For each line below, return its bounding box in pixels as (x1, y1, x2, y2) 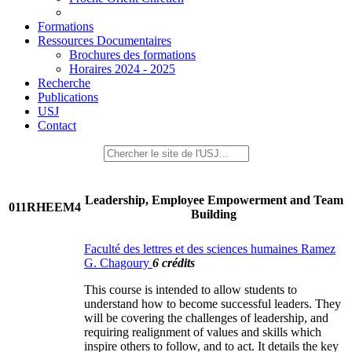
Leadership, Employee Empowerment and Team (84, 193, 343, 207)
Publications (38, 90, 98, 104)
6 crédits (152, 256, 195, 269)
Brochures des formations (69, 48, 196, 61)
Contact (38, 119, 76, 132)
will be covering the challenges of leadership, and (84, 311, 328, 324)
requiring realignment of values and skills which (84, 325, 321, 339)
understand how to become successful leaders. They (84, 297, 341, 310)
